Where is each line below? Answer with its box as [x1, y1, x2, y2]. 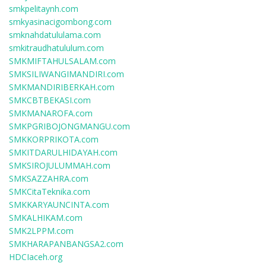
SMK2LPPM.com [9, 225, 74, 236]
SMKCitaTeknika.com [9, 186, 90, 197]
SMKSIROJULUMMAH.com [9, 160, 110, 171]
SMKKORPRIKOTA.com [9, 134, 99, 145]
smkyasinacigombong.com [9, 16, 112, 27]
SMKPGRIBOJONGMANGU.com [9, 121, 130, 132]
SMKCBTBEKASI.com [9, 94, 91, 106]
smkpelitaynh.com [9, 3, 78, 14]
